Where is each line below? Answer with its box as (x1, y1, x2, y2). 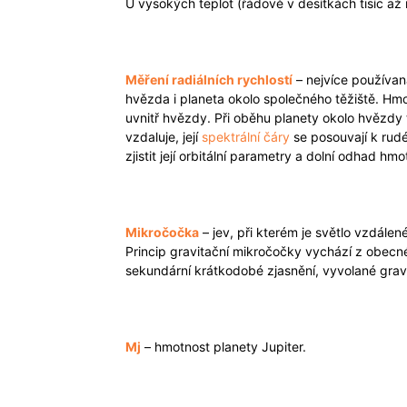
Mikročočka (125, 224, 199, 240)
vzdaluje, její (125, 129, 202, 144)
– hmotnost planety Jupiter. (141, 339, 306, 354)
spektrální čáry (202, 129, 290, 144)
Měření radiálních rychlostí (125, 72, 293, 87)
